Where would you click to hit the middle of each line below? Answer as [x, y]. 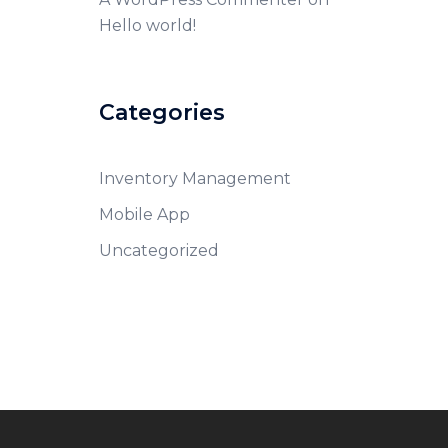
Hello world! [147, 25]
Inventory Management [194, 178]
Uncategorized [158, 250]
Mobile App [144, 214]
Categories [161, 112]
